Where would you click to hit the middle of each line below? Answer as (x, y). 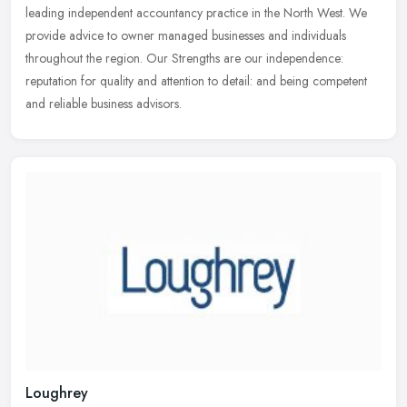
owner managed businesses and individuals (233, 35)
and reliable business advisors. (104, 103)
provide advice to (71, 35)
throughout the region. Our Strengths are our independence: (184, 58)
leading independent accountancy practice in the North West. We (196, 12)
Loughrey (57, 393)
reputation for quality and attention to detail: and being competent (196, 80)
